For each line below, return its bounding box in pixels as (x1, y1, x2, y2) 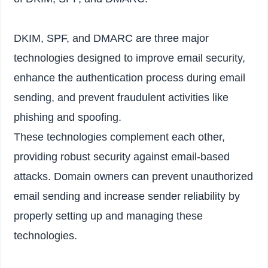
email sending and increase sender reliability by (14, 190, 240, 203)
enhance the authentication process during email (14, 72, 246, 84)
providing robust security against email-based (14, 151, 230, 163)
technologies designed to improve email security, (14, 52, 246, 65)
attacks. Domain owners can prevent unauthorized (14, 170, 254, 183)
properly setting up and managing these (14, 210, 203, 223)
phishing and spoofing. (14, 111, 122, 124)
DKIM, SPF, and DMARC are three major (14, 32, 209, 45)
